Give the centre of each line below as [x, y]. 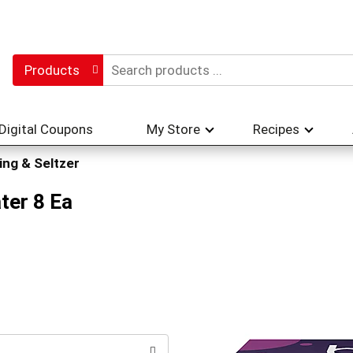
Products [52, 70]
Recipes [276, 129]
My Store [173, 129]
